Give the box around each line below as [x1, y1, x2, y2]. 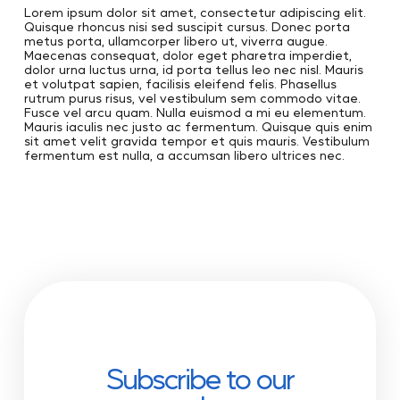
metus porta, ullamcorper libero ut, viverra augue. [23, 32, 328, 49]
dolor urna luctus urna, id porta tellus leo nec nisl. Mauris [23, 61, 363, 78]
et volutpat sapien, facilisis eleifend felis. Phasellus [23, 75, 337, 92]
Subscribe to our [106, 359, 294, 396]
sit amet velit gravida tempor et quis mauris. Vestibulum [23, 132, 370, 149]
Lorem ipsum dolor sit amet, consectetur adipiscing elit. [23, 4, 366, 21]
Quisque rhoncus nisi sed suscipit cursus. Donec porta [23, 18, 350, 35]
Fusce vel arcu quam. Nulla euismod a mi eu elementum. [23, 104, 366, 121]
